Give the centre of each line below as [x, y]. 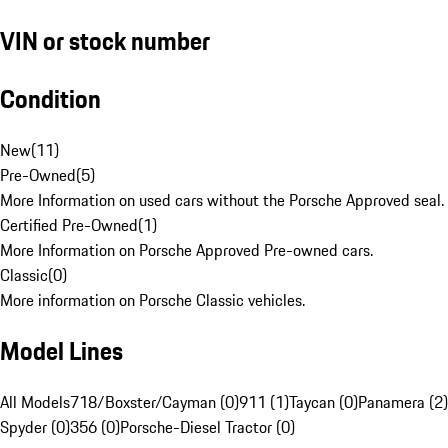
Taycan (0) [323, 402]
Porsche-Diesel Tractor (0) [207, 427]
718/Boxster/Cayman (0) [154, 402]
